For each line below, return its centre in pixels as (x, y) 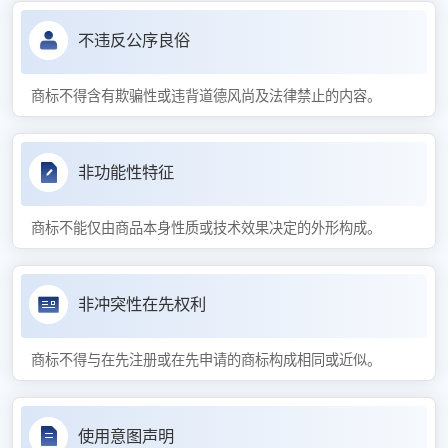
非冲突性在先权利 (141, 304)
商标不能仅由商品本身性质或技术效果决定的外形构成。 (206, 227)
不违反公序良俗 (133, 40)
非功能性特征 (125, 172)
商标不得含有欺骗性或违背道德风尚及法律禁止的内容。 (206, 95)
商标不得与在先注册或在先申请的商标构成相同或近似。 (206, 359)
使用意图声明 (125, 436)
